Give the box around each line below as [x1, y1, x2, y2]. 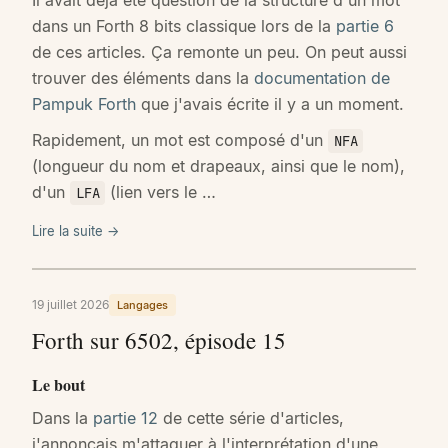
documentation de [254, 67, 390, 88]
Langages [117, 297, 168, 312]
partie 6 [336, 15, 394, 36]
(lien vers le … [105, 181, 217, 202]
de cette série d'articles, [158, 407, 344, 428]
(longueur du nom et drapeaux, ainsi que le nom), [32, 155, 405, 176]
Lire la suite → [32, 222, 119, 239]
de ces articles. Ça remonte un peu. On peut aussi [32, 41, 407, 62]
